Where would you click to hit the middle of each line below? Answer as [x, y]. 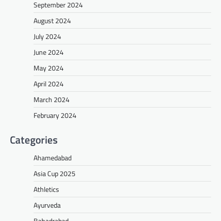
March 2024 [52, 100]
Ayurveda [47, 205]
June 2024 [49, 52]
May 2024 [49, 68]
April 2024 [49, 84]
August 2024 [52, 21]
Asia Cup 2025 [55, 174]
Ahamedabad [53, 158]
